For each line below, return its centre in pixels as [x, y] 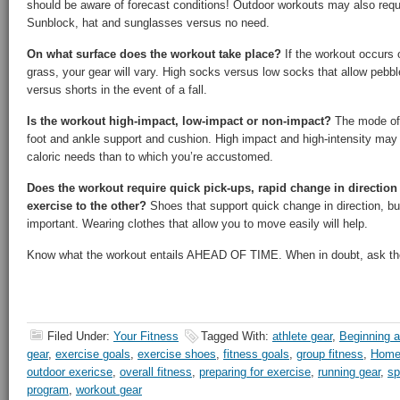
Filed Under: [80, 336]
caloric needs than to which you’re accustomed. [150, 157]
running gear [349, 372]
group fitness [330, 354]
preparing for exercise [255, 372]
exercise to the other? [87, 206]
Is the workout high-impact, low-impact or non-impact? [179, 121]
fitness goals [256, 354]
